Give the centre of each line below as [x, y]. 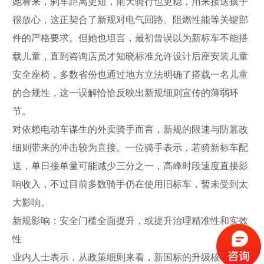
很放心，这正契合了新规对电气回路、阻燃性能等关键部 [130, 19]
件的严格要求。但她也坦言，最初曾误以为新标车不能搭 [130, 38]
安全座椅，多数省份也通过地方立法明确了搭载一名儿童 [130, 74]
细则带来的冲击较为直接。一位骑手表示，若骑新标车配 [130, 147]
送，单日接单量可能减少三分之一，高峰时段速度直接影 [130, 166]
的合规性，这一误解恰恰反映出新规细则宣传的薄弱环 [126, 93]
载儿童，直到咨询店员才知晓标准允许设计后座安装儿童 [130, 56]
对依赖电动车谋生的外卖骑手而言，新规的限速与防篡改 [130, 129]
